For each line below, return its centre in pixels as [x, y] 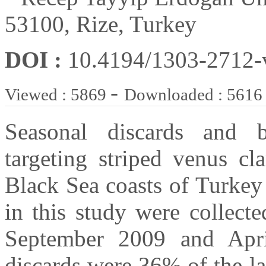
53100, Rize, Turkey [101, 24]
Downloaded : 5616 [193, 95]
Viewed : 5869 [58, 95]
